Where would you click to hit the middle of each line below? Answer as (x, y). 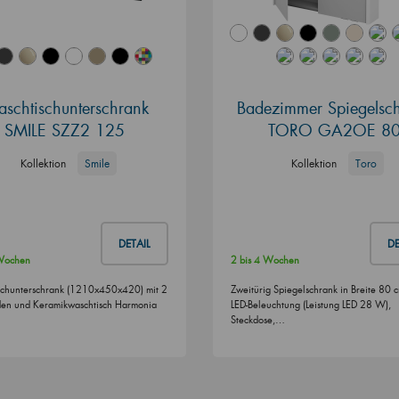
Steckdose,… (258, 320)
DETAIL (134, 244)
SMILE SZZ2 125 (65, 130)
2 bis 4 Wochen (265, 261)
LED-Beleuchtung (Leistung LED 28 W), (311, 305)
